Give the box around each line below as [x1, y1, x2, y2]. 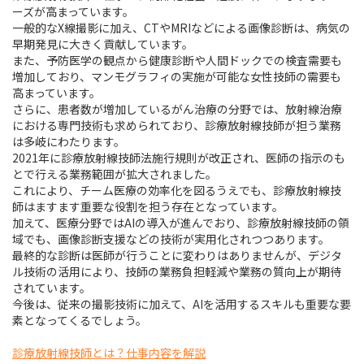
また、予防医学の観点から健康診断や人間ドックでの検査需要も [12, 52, 342, 68]
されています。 [12, 279, 91, 296]
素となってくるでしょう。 [12, 312, 147, 328]
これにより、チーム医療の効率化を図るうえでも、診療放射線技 [12, 182, 341, 198]
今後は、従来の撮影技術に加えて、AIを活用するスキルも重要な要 [12, 296, 351, 312]
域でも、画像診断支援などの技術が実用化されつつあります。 [12, 231, 330, 247]
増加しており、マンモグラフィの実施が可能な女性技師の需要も [12, 68, 341, 84]
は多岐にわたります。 [12, 133, 125, 149]
